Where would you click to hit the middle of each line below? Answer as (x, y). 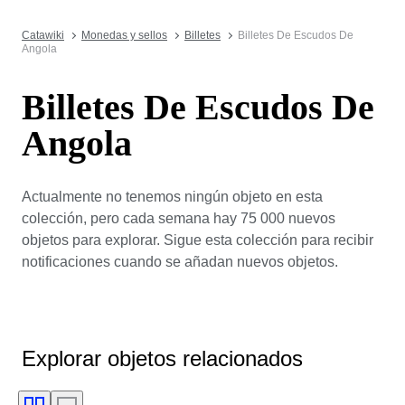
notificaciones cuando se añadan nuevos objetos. (180, 261)
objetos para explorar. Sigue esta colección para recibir (198, 240)
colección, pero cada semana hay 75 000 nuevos (179, 218)
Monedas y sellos (124, 35)
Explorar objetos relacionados (162, 358)
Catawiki (43, 35)
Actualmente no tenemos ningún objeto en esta (172, 196)
